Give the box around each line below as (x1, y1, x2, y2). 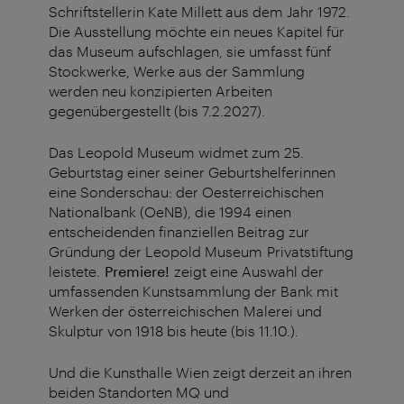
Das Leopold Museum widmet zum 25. (49, 143, 304, 161)
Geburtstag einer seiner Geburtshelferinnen (49, 163, 335, 181)
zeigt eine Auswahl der (170, 262, 324, 280)
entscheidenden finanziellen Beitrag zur (49, 223, 309, 241)
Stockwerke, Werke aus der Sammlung (49, 62, 305, 80)
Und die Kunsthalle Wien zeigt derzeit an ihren (49, 363, 352, 381)
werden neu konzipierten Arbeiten (49, 82, 272, 100)
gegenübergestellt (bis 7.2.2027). (49, 102, 270, 120)
